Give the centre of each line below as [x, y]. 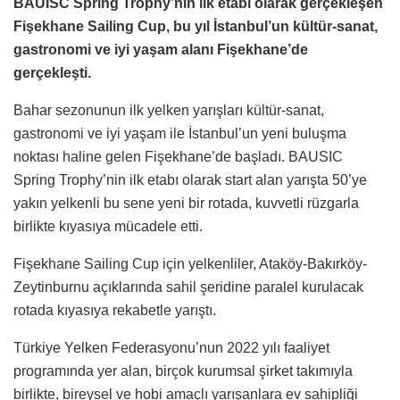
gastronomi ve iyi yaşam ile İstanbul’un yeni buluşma [180, 133]
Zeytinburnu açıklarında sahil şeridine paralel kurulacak [188, 287]
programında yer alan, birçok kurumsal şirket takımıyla [183, 371]
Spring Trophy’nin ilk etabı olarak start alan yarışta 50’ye [190, 179]
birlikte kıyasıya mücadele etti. [108, 226]
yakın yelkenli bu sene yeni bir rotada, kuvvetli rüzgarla [186, 203]
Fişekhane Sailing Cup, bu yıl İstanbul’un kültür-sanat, [196, 26]
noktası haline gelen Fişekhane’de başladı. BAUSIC [178, 156]
